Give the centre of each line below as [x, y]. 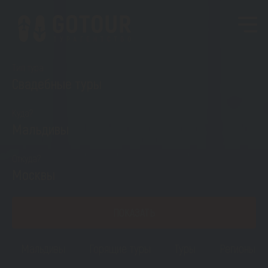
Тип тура [28, 67]
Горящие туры [120, 248]
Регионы [237, 248]
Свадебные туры [57, 83]
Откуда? [27, 158]
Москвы [33, 174]
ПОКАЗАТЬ [134, 212]
